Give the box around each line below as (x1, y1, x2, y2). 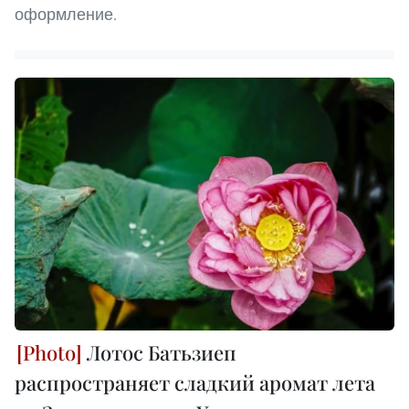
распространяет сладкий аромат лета (15, 369, 375, 397)
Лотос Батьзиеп (82, 339, 236, 367)
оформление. (15, 3, 117, 25)
